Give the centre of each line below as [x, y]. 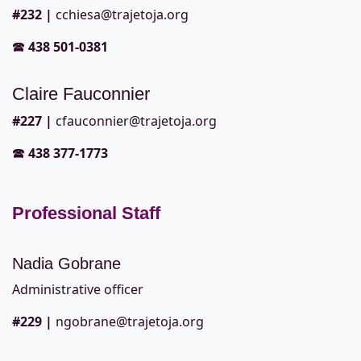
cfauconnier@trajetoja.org [135, 121]
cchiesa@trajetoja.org [120, 15]
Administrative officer [78, 290]
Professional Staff [86, 214]
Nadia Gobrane [66, 264]
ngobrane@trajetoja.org [130, 322]
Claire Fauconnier [81, 94]
